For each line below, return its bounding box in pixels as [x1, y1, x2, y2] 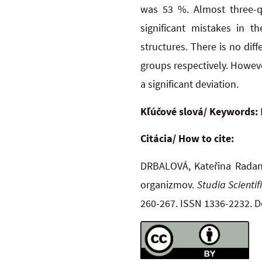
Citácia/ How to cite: [140, 132, 234, 146]
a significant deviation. [140, 77, 239, 91]
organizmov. [140, 177, 197, 191]
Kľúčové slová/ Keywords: [140, 104, 258, 118]
